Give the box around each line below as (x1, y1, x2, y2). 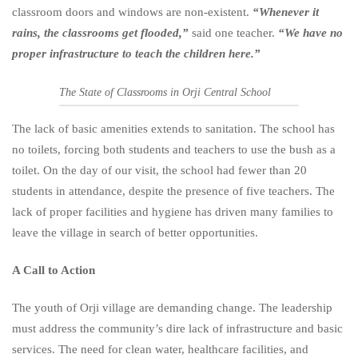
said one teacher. (192, 26, 278, 39)
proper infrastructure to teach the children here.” (12, 46, 261, 60)
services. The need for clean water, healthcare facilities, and (12, 343, 308, 356)
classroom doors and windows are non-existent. (12, 5, 249, 18)
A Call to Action (12, 264, 95, 276)
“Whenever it (249, 5, 319, 18)
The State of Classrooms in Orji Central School (59, 86, 271, 98)
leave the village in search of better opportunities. (12, 225, 258, 239)
